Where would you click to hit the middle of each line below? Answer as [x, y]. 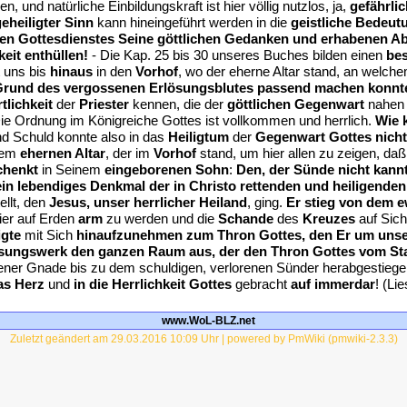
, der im [129, 153]
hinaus [71, 71]
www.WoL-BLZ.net [208, 321]
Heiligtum [199, 137]
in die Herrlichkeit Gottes [153, 284]
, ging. [267, 202]
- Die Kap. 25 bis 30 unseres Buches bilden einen [237, 55]
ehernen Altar [63, 153]
